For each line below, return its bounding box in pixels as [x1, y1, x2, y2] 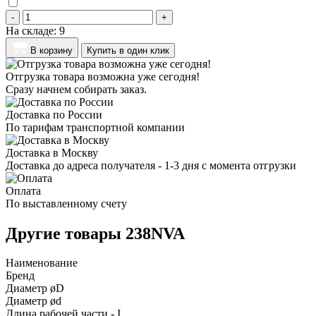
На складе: [6, 24, 59, 37]
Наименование [6, 257, 78, 269]
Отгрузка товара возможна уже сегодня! [6, 70, 200, 83]
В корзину [30, 44, 73, 56]
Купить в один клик [87, 44, 169, 56]
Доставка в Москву [6, 146, 98, 159]
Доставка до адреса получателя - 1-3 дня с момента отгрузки [6, 159, 296, 171]
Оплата [6, 184, 41, 197]
